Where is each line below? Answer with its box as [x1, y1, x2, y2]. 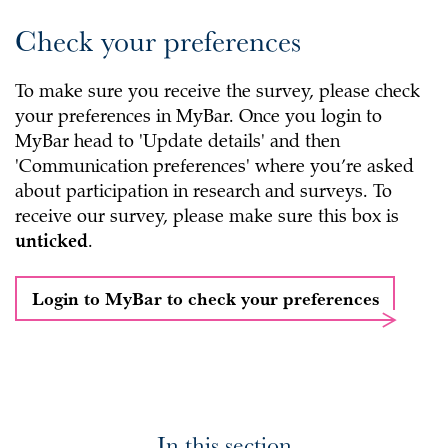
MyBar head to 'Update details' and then [15, 133, 340, 152]
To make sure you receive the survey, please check [15, 83, 420, 102]
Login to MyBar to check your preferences [32, 284, 380, 311]
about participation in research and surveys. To [15, 183, 392, 202]
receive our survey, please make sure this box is [15, 208, 399, 227]
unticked [15, 233, 88, 252]
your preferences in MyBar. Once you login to [15, 108, 382, 127]
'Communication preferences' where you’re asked [15, 158, 414, 177]
